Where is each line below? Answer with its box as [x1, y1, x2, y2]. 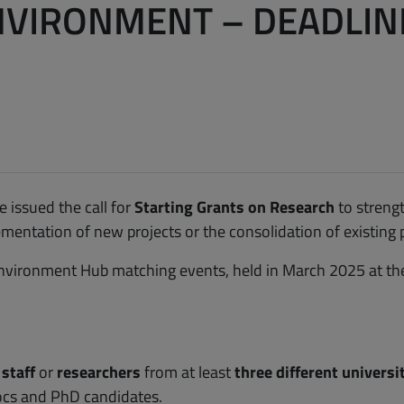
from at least [141, 360, 234, 385]
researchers [57, 360, 141, 385]
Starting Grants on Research [131, 195, 335, 220]
